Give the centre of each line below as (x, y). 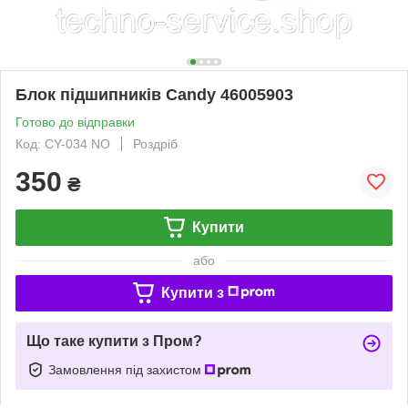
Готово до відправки (75, 122)
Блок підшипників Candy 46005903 (154, 94)
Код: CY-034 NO (63, 143)
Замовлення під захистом (127, 369)
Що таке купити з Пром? (114, 341)
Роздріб (155, 143)
